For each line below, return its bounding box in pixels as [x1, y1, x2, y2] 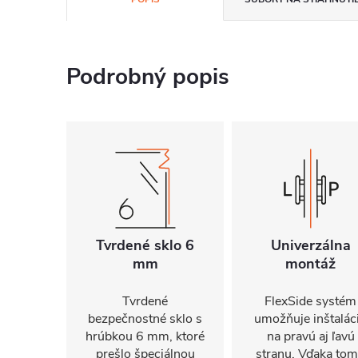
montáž [285, 254, 336, 273]
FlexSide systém [265, 292, 356, 310]
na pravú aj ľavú [266, 328, 355, 345]
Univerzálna [270, 236, 351, 255]
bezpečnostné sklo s [88, 310, 202, 328]
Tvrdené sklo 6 [96, 236, 194, 255]
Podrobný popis [66, 62, 229, 92]
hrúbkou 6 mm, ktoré [86, 328, 205, 345]
